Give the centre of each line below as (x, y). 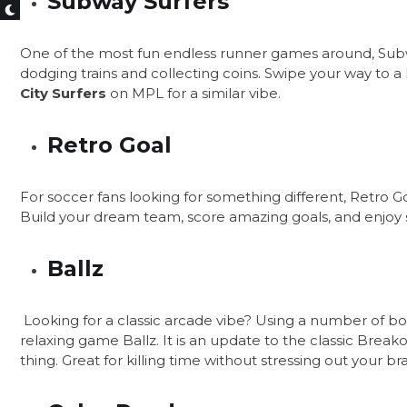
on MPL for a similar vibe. (194, 94)
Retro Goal (109, 145)
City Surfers (63, 94)
